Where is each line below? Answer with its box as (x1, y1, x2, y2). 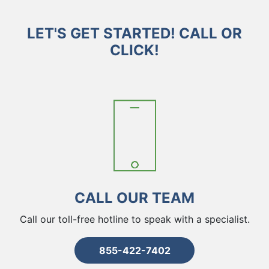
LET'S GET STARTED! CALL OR (27, 25, 242, 43)
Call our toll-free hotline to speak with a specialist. (19, 213, 250, 226)
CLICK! (110, 41, 159, 59)
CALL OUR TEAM (74, 189, 195, 207)
